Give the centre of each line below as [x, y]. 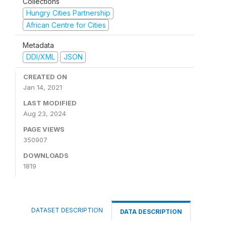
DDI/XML [40, 57]
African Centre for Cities [66, 25]
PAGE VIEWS [44, 129]
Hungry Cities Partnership [68, 13]
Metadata [38, 45]
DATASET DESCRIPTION [67, 210]
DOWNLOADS [46, 155]
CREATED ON [45, 76]
